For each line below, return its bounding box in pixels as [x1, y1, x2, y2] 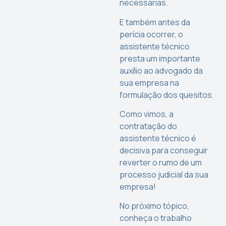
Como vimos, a [120, 108, 174, 120]
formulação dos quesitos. [120, 89, 214, 100]
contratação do [120, 120, 178, 132]
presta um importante [120, 52, 201, 64]
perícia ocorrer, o [120, 28, 184, 40]
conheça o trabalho [120, 212, 192, 224]
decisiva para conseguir [120, 144, 208, 156]
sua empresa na [120, 77, 180, 88]
